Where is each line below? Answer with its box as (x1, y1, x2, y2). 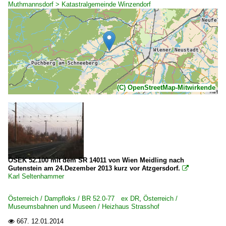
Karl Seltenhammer (8, 173, 64, 180)
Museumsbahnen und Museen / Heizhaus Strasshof (8, 203, 159, 210)
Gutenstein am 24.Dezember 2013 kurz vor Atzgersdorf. (8, 164, 180, 172)
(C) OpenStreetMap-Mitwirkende (117, 84, 215, 91)
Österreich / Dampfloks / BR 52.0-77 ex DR (8, 195, 139, 202)
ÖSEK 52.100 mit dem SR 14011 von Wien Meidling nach (8, 156, 184, 164)
